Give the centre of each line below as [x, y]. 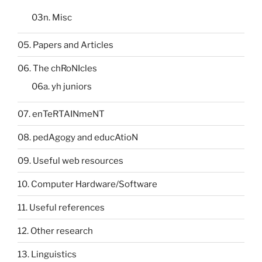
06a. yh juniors [62, 87]
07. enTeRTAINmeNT [61, 114]
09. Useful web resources [70, 161]
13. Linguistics [47, 254]
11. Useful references [61, 207]
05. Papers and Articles [65, 45]
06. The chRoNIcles [57, 68]
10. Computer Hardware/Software [87, 184]
